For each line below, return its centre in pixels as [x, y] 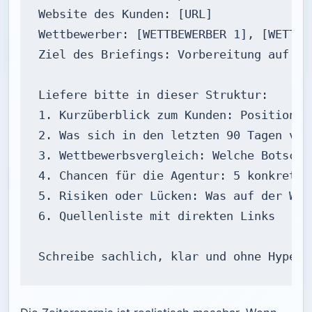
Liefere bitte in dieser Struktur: [154, 95]
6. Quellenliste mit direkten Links [157, 216]
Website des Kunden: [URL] [126, 14]
